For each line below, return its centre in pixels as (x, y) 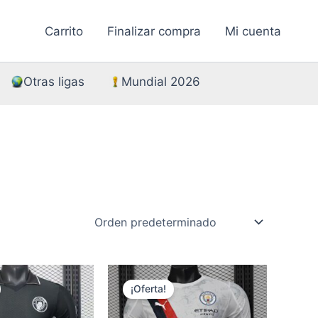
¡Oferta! (148, 289)
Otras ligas (54, 82)
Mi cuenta (253, 31)
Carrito (64, 31)
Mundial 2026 (161, 82)
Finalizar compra (154, 31)
